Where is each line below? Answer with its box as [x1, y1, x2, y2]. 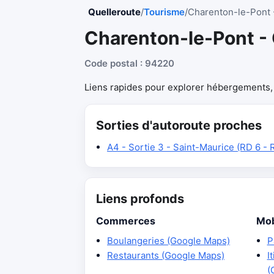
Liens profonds [96, 191, 184, 206]
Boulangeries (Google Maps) [107, 235, 230, 246]
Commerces [96, 215, 155, 227]
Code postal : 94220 [84, 57, 174, 69]
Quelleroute [88, 6, 141, 18]
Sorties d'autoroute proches [96, 118, 262, 133]
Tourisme [144, 6, 185, 18]
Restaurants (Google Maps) [107, 250, 224, 261]
